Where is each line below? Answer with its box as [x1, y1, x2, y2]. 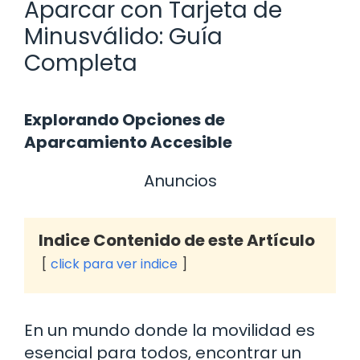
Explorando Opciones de [24, 108, 225, 131]
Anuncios [143, 169, 217, 192]
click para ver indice [51, 254, 178, 273]
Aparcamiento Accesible [24, 130, 232, 153]
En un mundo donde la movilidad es [24, 318, 315, 342]
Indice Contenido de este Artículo [39, 228, 315, 252]
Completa [24, 47, 137, 79]
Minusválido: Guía [24, 20, 223, 52]
